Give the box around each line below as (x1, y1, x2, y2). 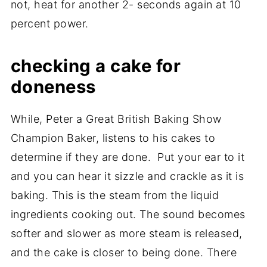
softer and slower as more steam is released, (10, 227, 243, 240)
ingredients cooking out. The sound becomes (10, 208, 246, 221)
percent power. (10, 17, 92, 30)
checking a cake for (10, 55, 181, 77)
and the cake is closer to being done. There (10, 246, 237, 259)
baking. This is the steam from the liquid (10, 189, 219, 202)
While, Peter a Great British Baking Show (10, 113, 222, 126)
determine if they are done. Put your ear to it (10, 151, 245, 164)
